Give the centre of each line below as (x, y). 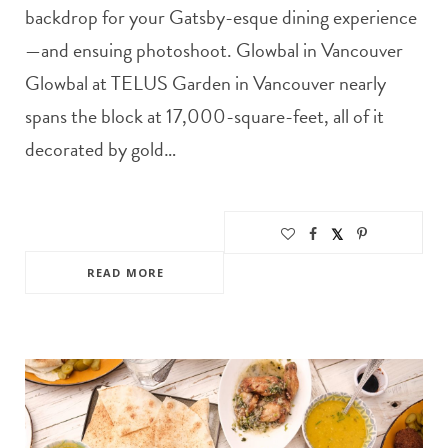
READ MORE (125, 272)
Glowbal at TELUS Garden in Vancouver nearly (205, 82)
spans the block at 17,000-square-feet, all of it (204, 115)
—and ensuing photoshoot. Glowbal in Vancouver (214, 49)
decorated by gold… (100, 148)
